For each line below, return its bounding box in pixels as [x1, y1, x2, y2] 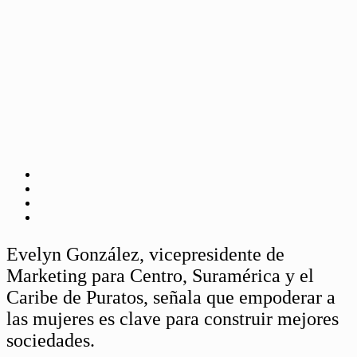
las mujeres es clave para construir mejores [6, 308, 339, 329]
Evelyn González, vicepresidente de [6, 243, 284, 265]
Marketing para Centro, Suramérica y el [6, 265, 314, 286]
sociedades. [6, 329, 95, 351]
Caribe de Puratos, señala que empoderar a [6, 286, 335, 308]
